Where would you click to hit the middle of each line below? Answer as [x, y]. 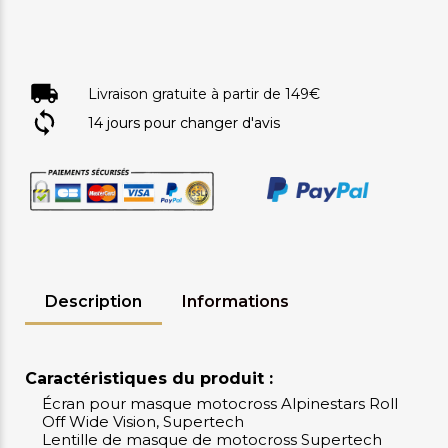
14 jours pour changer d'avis [184, 122]
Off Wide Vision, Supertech [143, 422]
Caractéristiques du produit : [149, 379]
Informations [235, 302]
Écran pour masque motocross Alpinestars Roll [220, 404]
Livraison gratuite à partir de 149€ [204, 93]
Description [93, 302]
